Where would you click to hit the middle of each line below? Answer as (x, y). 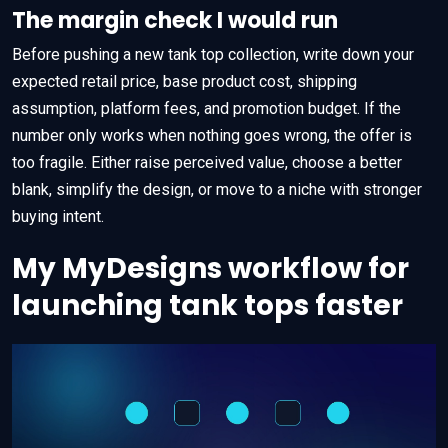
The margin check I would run (175, 20)
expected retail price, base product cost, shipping (184, 81)
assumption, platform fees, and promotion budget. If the (206, 108)
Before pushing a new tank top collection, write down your (213, 54)
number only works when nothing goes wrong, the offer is (212, 135)
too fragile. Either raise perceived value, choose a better (207, 162)
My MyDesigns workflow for (210, 268)
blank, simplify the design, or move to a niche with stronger (217, 189)
